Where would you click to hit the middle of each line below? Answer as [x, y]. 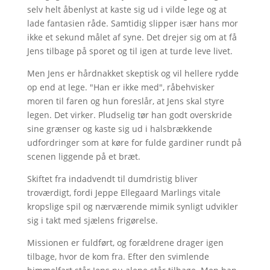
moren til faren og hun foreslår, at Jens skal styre [125, 101]
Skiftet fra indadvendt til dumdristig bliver [112, 178]
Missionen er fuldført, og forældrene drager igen [125, 242]
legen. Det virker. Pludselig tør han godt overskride [129, 115]
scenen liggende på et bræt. [85, 156]
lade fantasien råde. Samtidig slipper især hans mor [132, 23]
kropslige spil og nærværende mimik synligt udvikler [132, 206]
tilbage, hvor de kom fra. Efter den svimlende [118, 256]
